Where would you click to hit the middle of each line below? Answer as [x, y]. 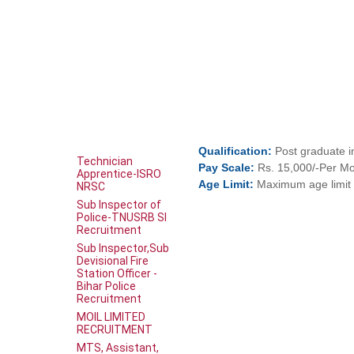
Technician [105, 161]
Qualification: [235, 151]
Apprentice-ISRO [119, 173]
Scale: [238, 168]
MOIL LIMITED [111, 316]
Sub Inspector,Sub [123, 248]
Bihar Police [106, 286]
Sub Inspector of [119, 204]
